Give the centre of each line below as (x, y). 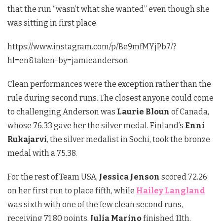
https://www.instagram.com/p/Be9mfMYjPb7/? (92, 46)
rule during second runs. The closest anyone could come (110, 98)
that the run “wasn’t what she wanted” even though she (109, 9)
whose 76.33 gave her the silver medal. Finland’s (96, 125)
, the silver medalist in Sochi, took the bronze (129, 139)
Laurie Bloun (143, 111)
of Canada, (189, 111)
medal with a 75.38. (42, 153)
